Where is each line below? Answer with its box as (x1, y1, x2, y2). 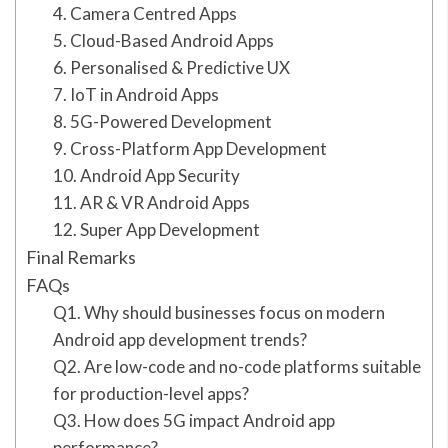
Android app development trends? (53, 328, 308, 350)
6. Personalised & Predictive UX (53, 56, 291, 78)
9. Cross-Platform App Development (53, 137, 328, 159)
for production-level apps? (53, 382, 250, 404)
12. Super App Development (53, 218, 261, 240)
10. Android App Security (53, 164, 241, 186)
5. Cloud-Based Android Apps (53, 29, 275, 51)
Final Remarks (26, 245, 136, 268)
